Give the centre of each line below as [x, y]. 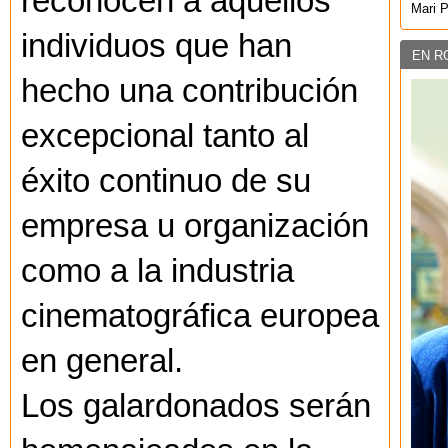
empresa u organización [195, 226]
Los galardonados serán [196, 406]
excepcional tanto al [165, 136]
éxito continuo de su [166, 181]
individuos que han [156, 46]
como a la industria [157, 271]
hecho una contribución [189, 91]
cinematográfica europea [200, 316]
